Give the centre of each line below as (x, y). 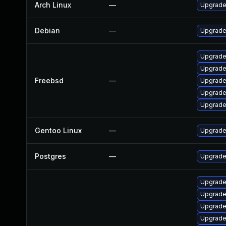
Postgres (50, 156)
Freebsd (49, 80)
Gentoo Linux (58, 130)
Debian (47, 31)
